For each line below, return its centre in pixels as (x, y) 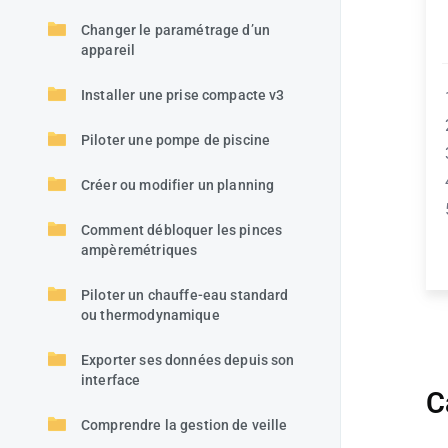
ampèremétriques (139, 250)
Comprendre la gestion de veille (184, 425)
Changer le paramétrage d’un (176, 30)
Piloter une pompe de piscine (176, 140)
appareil (108, 50)
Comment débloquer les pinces (182, 230)
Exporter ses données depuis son (188, 360)
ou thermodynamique (150, 315)
